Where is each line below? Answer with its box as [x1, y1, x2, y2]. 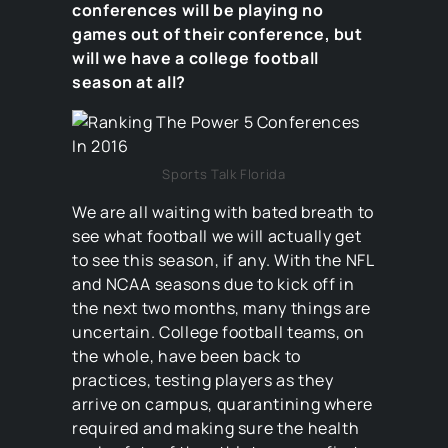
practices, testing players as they [72, 368, 334, 391]
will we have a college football [72, 47, 319, 69]
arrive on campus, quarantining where [72, 392, 374, 415]
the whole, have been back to [72, 344, 301, 367]
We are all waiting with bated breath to [72, 200, 374, 223]
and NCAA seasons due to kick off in [72, 272, 355, 295]
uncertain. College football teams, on [72, 320, 365, 343]
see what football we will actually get [72, 224, 362, 247]
